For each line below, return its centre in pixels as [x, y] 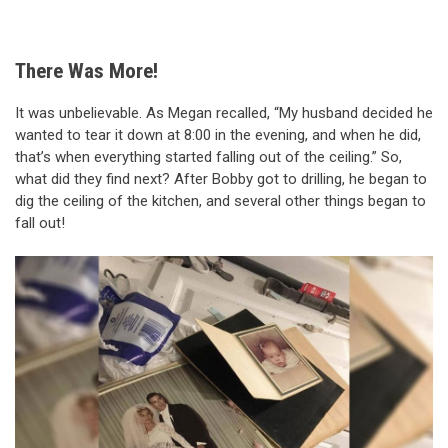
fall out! [40, 222]
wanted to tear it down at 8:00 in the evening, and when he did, [218, 134]
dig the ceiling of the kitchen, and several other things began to [220, 200]
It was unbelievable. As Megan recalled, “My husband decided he [224, 112]
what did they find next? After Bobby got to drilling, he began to [221, 178]
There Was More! [86, 71]
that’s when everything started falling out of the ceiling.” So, [208, 156]
